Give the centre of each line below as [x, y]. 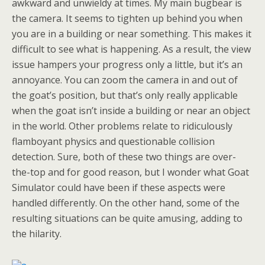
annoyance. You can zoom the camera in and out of [125, 80]
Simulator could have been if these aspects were [119, 188]
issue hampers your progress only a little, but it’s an [127, 64]
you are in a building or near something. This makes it [132, 34]
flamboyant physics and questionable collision [113, 141]
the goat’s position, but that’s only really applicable [125, 95]
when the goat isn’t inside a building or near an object [131, 111]
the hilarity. [37, 234]
